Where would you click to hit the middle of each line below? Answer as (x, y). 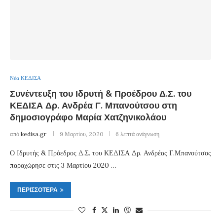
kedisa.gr (34, 134)
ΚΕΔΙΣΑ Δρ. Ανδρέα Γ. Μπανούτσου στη (93, 105)
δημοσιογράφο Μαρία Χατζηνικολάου (88, 117)
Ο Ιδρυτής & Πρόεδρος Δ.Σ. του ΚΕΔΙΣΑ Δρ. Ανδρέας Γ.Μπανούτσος (110, 153)
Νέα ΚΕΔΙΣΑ (25, 78)
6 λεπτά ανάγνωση (137, 134)
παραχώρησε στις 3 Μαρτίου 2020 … (63, 165)
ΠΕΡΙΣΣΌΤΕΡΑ (37, 190)
